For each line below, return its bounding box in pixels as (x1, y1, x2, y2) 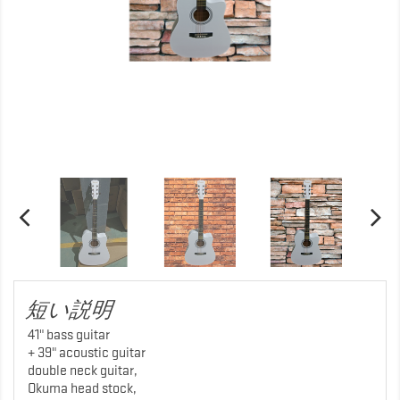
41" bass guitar (28, 327, 115, 343)
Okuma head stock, (28, 380, 137, 396)
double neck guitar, (28, 362, 140, 379)
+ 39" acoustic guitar (28, 345, 151, 361)
